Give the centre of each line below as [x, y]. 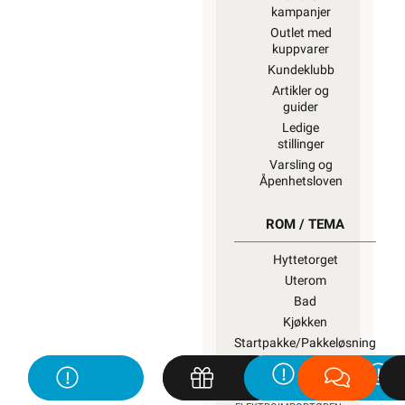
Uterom [305, 280]
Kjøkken [305, 322]
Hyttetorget [305, 259]
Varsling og [301, 165]
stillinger [301, 144]
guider [301, 107]
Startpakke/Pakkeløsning [305, 343]
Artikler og [301, 90]
